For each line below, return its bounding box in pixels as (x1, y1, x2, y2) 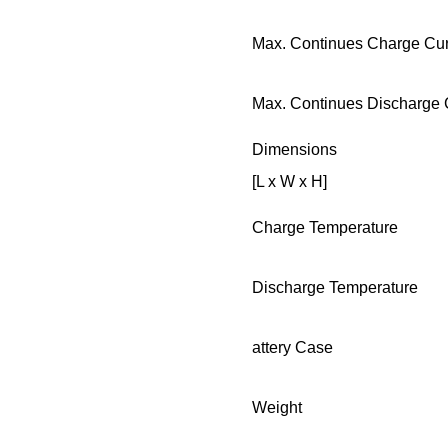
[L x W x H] (252, 173, 328, 191)
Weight (252, 399, 303, 417)
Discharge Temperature (252, 279, 419, 297)
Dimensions (252, 141, 338, 159)
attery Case (252, 339, 334, 357)
